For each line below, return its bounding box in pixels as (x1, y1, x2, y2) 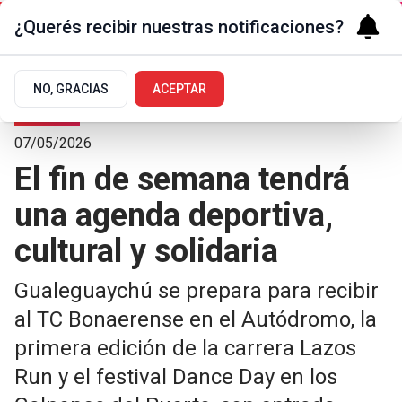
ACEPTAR (153, 82, 206, 96)
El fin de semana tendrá (14, 161, 350, 198)
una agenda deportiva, (14, 197, 333, 234)
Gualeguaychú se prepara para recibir (14, 278, 379, 303)
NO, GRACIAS (33, 82, 109, 96)
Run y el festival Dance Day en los (14, 364, 337, 389)
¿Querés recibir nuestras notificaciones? (14, 16, 344, 38)
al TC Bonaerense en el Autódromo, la (14, 307, 377, 332)
